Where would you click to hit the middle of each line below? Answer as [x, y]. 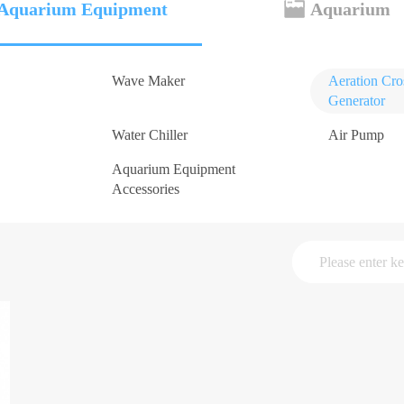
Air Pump [356, 135]
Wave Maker [148, 81]
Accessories [146, 189]
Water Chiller [150, 135]
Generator [357, 101]
